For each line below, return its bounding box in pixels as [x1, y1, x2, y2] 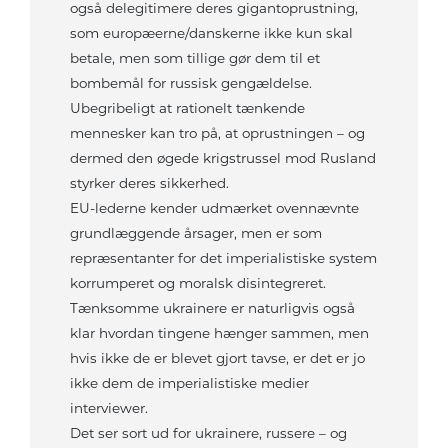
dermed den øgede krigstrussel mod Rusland [70, 150, 376, 167]
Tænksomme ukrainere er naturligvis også [70, 300, 355, 317]
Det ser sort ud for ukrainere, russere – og [70, 425, 347, 442]
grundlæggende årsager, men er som [70, 225, 322, 242]
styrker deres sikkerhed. [70, 175, 229, 192]
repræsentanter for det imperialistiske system [70, 250, 377, 267]
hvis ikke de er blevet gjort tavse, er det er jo [70, 350, 365, 367]
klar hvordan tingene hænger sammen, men [70, 325, 369, 342]
